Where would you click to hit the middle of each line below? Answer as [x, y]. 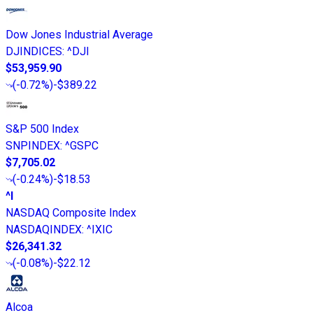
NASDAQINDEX [44, 230]
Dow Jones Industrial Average [79, 35]
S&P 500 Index [42, 129]
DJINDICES [34, 52]
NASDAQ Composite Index [71, 213]
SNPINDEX [33, 146]
